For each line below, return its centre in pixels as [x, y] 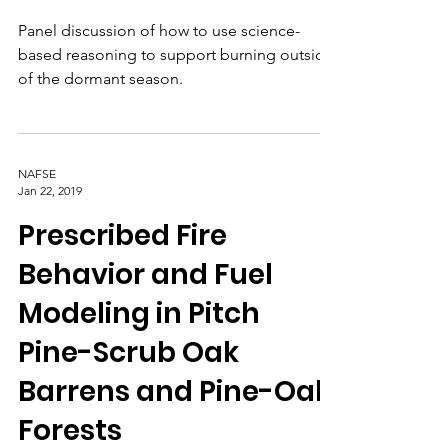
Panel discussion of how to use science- [159, 85]
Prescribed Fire [122, 290]
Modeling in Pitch [139, 368]
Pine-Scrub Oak [128, 407]
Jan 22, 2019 [50, 245]
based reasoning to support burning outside [176, 109]
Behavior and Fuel [145, 329]
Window [76, 44]
